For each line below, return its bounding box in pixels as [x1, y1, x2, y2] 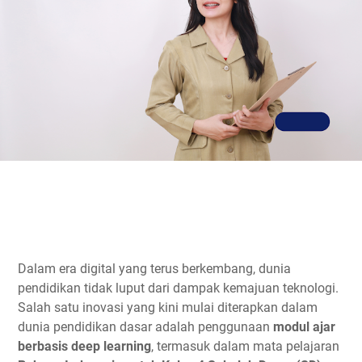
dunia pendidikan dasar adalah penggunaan [18, 318, 273, 335]
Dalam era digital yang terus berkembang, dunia [18, 260, 291, 276]
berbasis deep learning [18, 338, 151, 354]
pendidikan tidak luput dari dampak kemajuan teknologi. [18, 280, 339, 296]
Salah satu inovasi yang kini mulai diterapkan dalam [18, 299, 318, 315]
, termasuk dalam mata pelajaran [151, 338, 339, 354]
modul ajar [273, 318, 335, 335]
